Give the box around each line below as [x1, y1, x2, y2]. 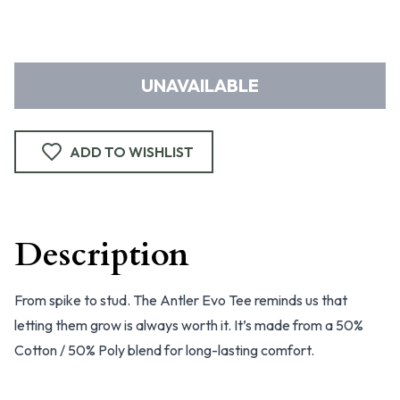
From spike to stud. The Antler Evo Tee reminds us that [14, 291, 347, 309]
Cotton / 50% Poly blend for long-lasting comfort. [14, 341, 314, 359]
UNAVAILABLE [141, 74, 259, 96]
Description [14, 233, 189, 277]
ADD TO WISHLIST [70, 143, 194, 161]
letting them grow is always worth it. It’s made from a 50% [14, 316, 363, 334]
